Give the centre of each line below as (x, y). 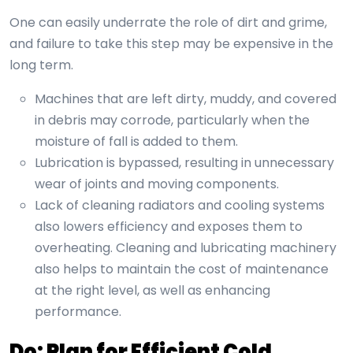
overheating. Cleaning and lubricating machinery (186, 248)
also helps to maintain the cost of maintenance (182, 269)
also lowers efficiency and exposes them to (169, 227)
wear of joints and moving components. (157, 184)
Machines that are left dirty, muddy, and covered (186, 99)
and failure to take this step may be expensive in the (171, 44)
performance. (78, 312)
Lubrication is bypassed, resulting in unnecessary (184, 163)
